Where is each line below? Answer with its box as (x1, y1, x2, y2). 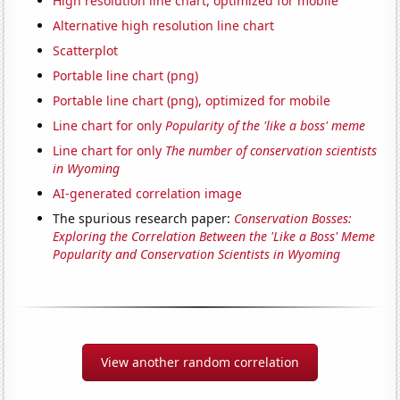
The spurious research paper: (53, 209, 235, 227)
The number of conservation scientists (165, 141, 378, 159)
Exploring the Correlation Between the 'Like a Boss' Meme (53, 227, 376, 245)
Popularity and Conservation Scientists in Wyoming (53, 245, 341, 262)
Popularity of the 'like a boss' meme (165, 116, 366, 134)
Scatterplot (53, 41, 119, 59)
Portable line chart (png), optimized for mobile (53, 91, 331, 109)
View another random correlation (101, 353, 299, 371)
